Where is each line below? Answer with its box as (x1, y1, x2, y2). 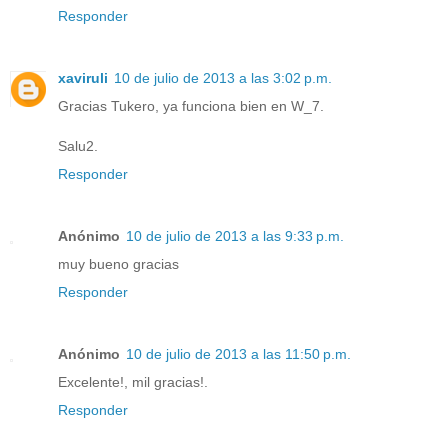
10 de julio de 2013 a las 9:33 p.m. (126, 228, 344, 245)
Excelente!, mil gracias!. (58, 374, 208, 391)
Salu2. (58, 138, 98, 155)
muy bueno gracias (58, 256, 179, 273)
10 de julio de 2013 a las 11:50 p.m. (126, 346, 351, 363)
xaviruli (58, 70, 108, 87)
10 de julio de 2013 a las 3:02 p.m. (114, 70, 332, 87)
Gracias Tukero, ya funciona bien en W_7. (58, 98, 324, 115)
